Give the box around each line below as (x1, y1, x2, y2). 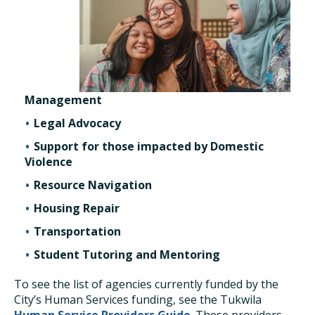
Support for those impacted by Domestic (33, 139, 264, 154)
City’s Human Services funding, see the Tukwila (14, 292, 262, 307)
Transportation (33, 224, 121, 239)
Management (25, 92, 102, 108)
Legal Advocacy (33, 115, 121, 131)
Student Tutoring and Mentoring (33, 247, 220, 262)
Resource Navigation (33, 177, 152, 193)
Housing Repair (33, 200, 120, 216)
